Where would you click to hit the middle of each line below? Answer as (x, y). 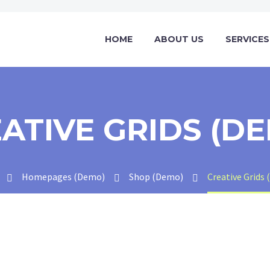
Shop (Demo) (156, 177)
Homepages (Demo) (63, 177)
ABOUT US (179, 39)
